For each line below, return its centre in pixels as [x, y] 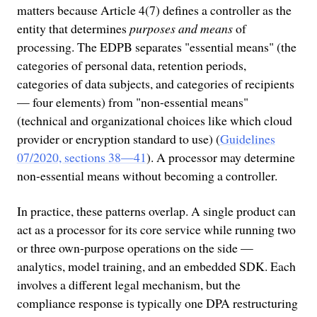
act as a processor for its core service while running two [156, 229]
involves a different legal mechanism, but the [128, 284]
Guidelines [247, 139]
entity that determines [73, 29]
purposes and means [181, 29]
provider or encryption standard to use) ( [118, 139]
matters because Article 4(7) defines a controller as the [154, 10]
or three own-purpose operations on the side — [135, 247]
